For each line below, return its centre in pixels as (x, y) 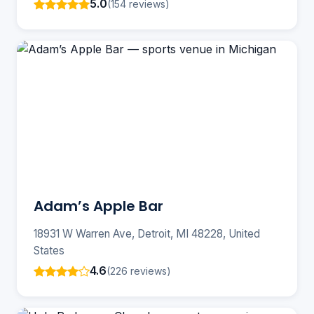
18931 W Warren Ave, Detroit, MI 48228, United (147, 234)
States (49, 251)
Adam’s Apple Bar (98, 206)
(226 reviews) (139, 271)
